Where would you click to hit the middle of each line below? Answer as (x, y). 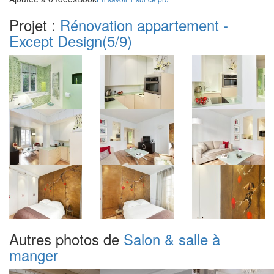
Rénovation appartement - (144, 24)
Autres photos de (66, 239)
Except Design (56, 40)
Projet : (35, 24)
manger (34, 255)
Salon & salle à (172, 239)
